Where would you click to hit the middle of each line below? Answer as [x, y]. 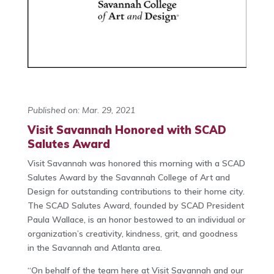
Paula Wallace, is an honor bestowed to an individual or [136, 219]
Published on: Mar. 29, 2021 [81, 110]
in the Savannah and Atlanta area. [94, 247]
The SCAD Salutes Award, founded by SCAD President [135, 205]
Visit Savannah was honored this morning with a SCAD [136, 163]
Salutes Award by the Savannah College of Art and [128, 177]
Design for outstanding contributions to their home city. [136, 191]
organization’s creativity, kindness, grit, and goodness [132, 233]
